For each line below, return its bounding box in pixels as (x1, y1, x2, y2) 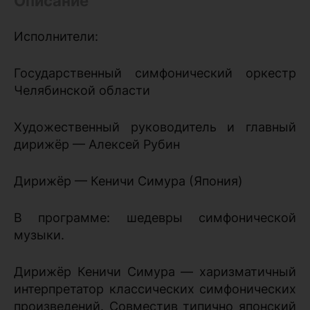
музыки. (14, 227, 64, 242)
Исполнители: (14, 28, 98, 44)
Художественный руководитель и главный (14, 119, 296, 134)
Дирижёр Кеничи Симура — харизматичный (14, 264, 296, 279)
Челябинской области (14, 82, 150, 98)
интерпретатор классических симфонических (14, 281, 296, 296)
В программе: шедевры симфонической (14, 210, 296, 225)
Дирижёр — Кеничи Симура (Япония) (14, 173, 243, 188)
